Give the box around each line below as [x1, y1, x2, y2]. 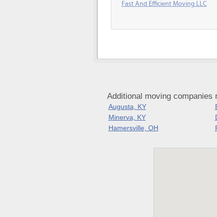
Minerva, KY [108, 113, 146, 121]
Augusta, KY [108, 103, 146, 110]
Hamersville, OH [108, 124, 158, 132]
